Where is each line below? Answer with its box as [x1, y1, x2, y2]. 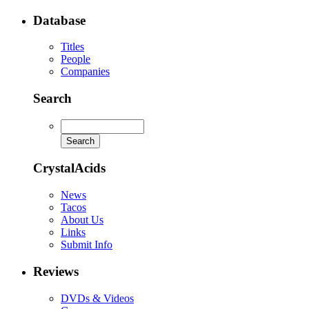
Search [33, 91, 72, 106]
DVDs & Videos [61, 292, 134, 304]
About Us [61, 214, 103, 226]
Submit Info [61, 239, 112, 251]
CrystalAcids [33, 161, 106, 176]
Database [33, 12, 86, 28]
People [61, 53, 90, 66]
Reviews [33, 263, 79, 279]
